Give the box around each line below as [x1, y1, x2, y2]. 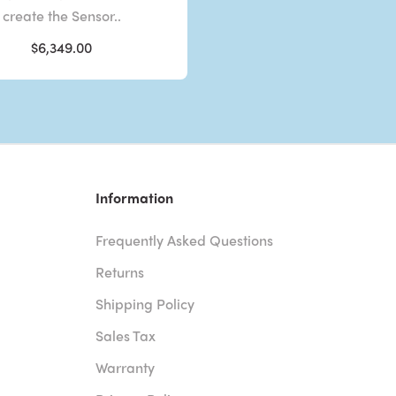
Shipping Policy [95, 293, 195, 314]
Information [95, 187, 174, 208]
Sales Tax [95, 324, 156, 346]
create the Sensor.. [2, 4, 121, 26]
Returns [95, 261, 145, 282]
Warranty [95, 356, 156, 377]
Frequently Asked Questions [95, 229, 274, 250]
